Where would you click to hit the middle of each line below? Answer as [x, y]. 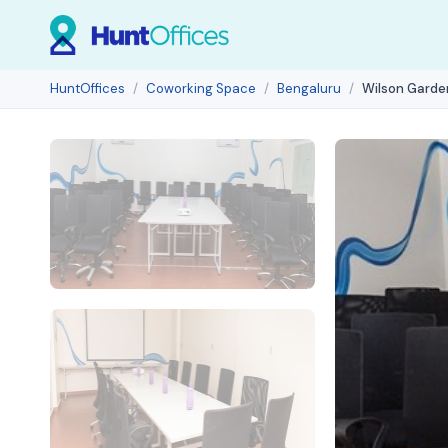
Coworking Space [201, 88]
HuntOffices [87, 88]
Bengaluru [309, 88]
